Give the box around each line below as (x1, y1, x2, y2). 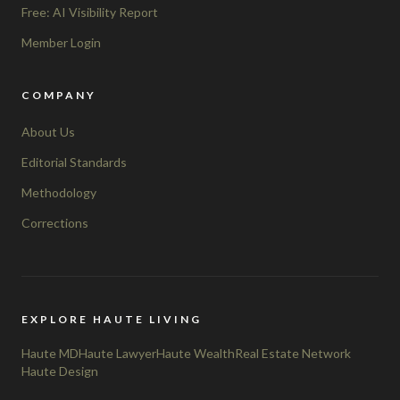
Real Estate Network (235, 345, 351, 361)
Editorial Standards (21, 154, 127, 170)
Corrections (21, 214, 88, 230)
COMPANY (21, 87, 96, 102)
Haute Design (21, 362, 98, 379)
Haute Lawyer (79, 345, 156, 361)
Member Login (21, 34, 101, 50)
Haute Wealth (156, 345, 235, 361)
